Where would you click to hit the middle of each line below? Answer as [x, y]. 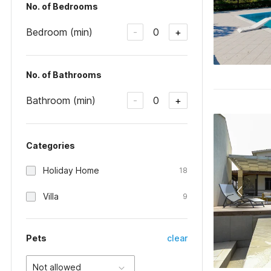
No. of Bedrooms [62, 6]
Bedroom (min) [59, 32]
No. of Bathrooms [64, 75]
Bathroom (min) [61, 100]
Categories [51, 145]
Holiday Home [71, 170]
